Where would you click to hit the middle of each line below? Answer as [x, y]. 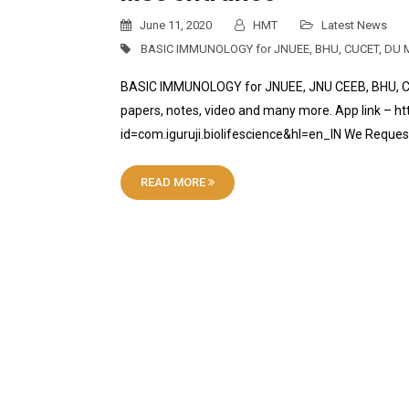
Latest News [354, 25]
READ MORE [174, 182]
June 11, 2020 [174, 25]
